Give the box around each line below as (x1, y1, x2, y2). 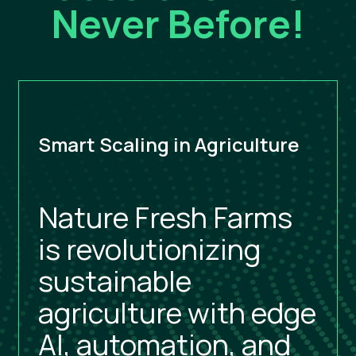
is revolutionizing (38, 230, 261, 269)
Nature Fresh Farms (38, 198, 292, 238)
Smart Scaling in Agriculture (38, 131, 300, 158)
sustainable (38, 261, 192, 301)
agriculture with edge (38, 293, 316, 333)
